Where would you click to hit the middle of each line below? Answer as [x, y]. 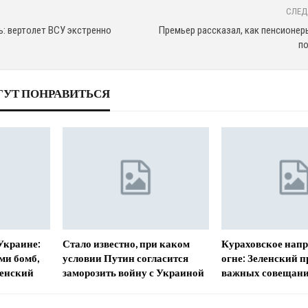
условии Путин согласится [125, 257]
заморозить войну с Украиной [133, 272]
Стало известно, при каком [126, 243]
